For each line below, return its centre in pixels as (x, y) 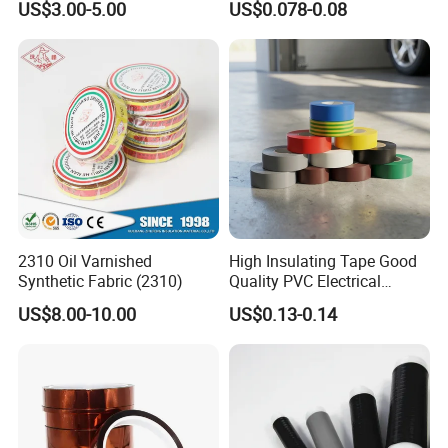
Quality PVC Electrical (304, 280)
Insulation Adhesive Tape (317, 300)
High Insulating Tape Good (322, 260)
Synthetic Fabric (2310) (101, 280)
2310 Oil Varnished (85, 260)
